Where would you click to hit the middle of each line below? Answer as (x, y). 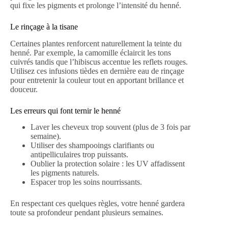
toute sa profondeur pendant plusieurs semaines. (87, 213)
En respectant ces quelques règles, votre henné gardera (97, 204)
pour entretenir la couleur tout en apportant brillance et (97, 80)
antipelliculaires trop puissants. (79, 155)
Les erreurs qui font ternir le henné (65, 110)
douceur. (24, 89)
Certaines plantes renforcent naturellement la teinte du (96, 43)
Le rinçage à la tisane (44, 26)
